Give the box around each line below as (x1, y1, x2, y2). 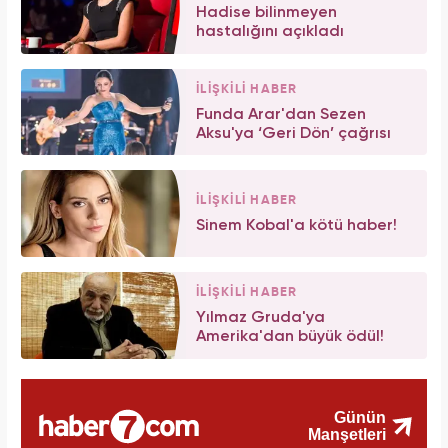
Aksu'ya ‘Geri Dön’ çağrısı (196, 125, 391, 142)
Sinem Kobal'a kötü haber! (196, 217, 397, 234)
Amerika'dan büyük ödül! (196, 329, 384, 346)
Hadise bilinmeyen (196, 4, 337, 21)
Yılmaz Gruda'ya (196, 310, 325, 327)
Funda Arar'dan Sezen (196, 106, 366, 123)
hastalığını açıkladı (196, 23, 344, 40)
